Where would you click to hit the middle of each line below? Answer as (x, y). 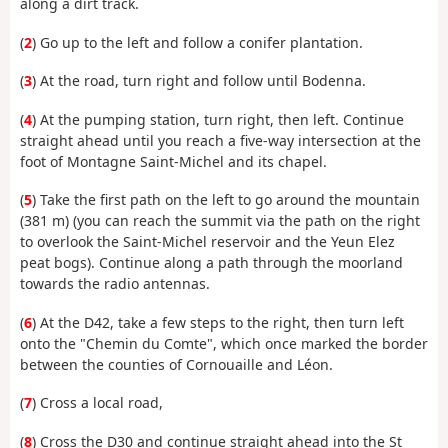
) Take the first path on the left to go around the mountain (226, 200)
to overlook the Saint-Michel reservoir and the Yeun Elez (207, 242)
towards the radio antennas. (115, 284)
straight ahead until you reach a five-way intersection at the (220, 140)
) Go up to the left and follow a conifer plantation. (197, 42)
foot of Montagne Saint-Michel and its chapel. (173, 161)
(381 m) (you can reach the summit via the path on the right (220, 221)
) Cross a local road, (97, 403)
